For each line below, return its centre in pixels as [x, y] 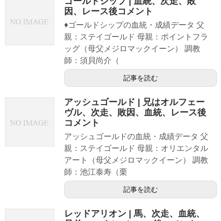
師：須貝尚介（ [92, 60]
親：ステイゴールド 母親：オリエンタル [136, 148]
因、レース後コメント [109, 11]
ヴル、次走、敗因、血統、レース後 [135, 112]
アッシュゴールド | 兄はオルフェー [134, 102]
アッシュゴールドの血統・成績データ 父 [136, 136]
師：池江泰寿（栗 [96, 172]
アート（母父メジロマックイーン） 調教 [136, 160]
